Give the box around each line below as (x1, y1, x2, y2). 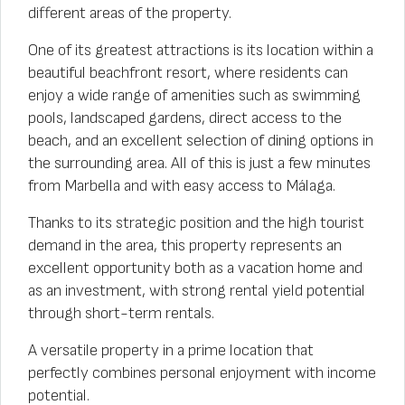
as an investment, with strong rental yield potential (28, 281, 365, 300)
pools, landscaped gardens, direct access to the (28, 108, 342, 127)
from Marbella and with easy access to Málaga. (28, 176, 335, 195)
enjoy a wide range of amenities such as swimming (28, 86, 361, 105)
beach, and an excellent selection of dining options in (28, 131, 373, 150)
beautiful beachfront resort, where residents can (28, 63, 348, 82)
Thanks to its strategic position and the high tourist (28, 213, 364, 232)
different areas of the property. (28, 4, 231, 23)
